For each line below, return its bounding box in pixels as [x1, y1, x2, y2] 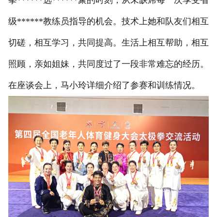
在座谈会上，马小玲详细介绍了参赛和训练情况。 [8, 80, 200, 90]
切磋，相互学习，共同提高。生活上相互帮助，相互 [8, 37, 209, 47]
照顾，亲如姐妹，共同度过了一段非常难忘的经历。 [8, 59, 209, 69]
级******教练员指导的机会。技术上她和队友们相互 [8, 16, 209, 26]
